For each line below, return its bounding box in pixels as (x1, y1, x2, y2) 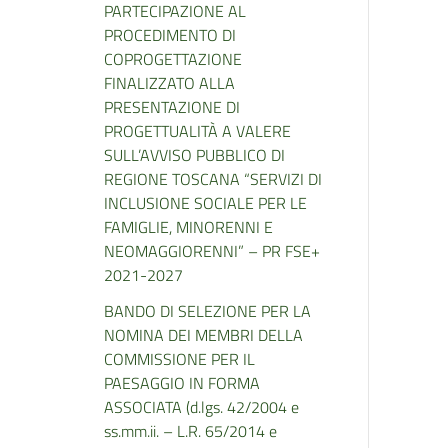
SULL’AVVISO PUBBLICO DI (104, 143, 285, 167)
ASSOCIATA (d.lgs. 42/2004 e (104, 395, 299, 419)
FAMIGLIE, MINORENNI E (104, 215, 273, 239)
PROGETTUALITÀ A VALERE (104, 119, 291, 143)
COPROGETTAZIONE (104, 47, 242, 71)
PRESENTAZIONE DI (104, 95, 240, 119)
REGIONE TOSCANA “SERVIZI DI (104, 167, 322, 191)
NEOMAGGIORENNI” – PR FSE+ (104, 239, 320, 263)
